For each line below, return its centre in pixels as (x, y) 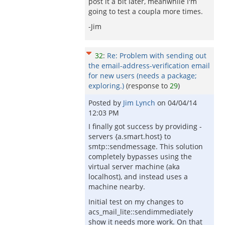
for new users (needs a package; (143, 76)
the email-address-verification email (149, 66)
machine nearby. (117, 187)
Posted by (106, 103)
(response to (148, 86)
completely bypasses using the (140, 156)
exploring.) (106, 86)
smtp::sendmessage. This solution (146, 146)
